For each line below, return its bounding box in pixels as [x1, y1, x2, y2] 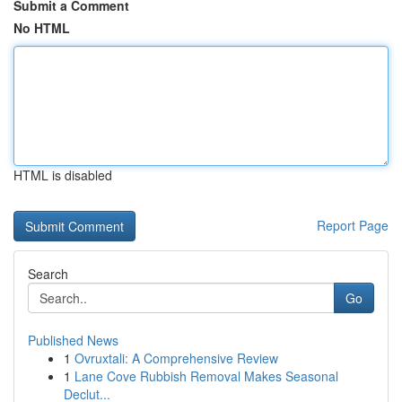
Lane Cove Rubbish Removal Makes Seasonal [74, 367, 338, 385]
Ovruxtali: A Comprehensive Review [74, 349, 278, 367]
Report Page [317, 216, 389, 234]
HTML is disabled [13, 166, 112, 184]
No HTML [13, 19, 70, 37]
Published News [28, 331, 118, 349]
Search [28, 265, 68, 283]
